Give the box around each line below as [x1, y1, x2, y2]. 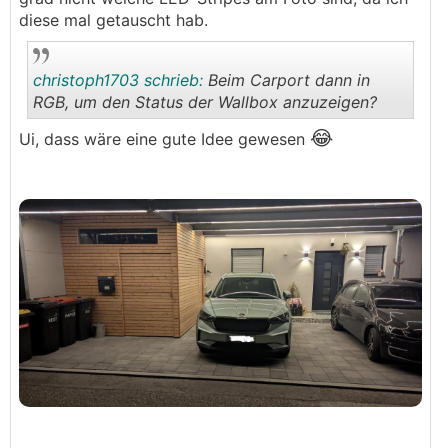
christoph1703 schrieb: [33, 70, 203, 90]
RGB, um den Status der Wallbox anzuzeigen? [33, 92, 377, 112]
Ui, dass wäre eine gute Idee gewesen [19, 129, 310, 149]
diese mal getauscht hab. [19, 10, 208, 30]
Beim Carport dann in [203, 70, 370, 90]
